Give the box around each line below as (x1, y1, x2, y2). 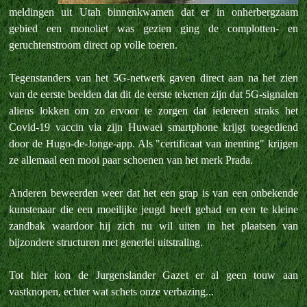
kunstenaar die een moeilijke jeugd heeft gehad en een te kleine (9, 204, 298, 215)
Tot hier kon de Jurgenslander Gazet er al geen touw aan (9, 269, 298, 281)
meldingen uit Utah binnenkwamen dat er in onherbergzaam (9, 6, 298, 18)
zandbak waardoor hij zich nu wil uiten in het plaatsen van (9, 220, 298, 232)
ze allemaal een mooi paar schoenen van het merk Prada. (9, 154, 253, 166)
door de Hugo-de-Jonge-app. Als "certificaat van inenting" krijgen (9, 138, 298, 149)
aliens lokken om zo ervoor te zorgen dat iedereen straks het (9, 105, 298, 116)
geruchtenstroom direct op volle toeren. (9, 39, 177, 51)
